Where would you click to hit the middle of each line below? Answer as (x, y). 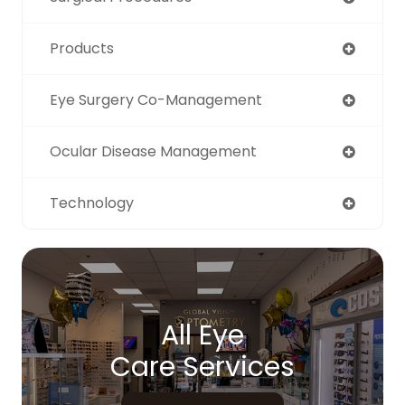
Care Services (202, 367)
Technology (92, 202)
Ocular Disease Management (153, 151)
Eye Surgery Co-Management (156, 99)
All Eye (202, 335)
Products (82, 48)
